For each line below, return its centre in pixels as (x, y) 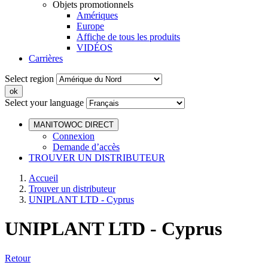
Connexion (74, 136)
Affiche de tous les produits (128, 37)
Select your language (44, 103)
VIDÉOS (95, 48)
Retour (18, 258)
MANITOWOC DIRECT (74, 125)
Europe (90, 26)
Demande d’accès (86, 147)
